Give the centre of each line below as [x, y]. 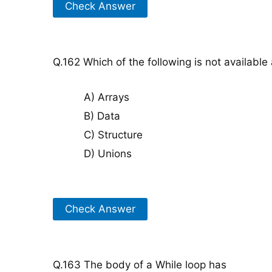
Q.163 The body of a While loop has [140, 265]
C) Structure [113, 135]
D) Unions [108, 154]
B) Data [102, 116]
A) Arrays [107, 97]
